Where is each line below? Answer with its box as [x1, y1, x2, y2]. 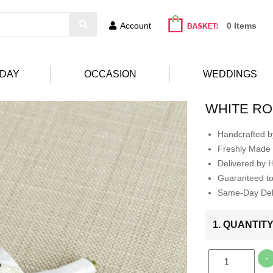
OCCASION [83, 69, 136, 80]
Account [120, 21, 151, 30]
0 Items [227, 21, 257, 30]
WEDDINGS [203, 69, 257, 80]
